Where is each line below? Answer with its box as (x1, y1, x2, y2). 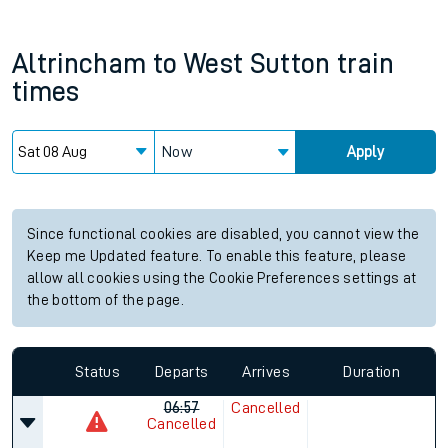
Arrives (242, 363, 290, 380)
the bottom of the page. (27, 293, 185, 308)
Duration (343, 363, 401, 380)
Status (74, 363, 120, 380)
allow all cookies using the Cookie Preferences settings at (27, 271, 417, 286)
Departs (155, 363, 209, 380)
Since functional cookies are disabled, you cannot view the (27, 227, 420, 242)
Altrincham (12, 50, 147, 78)
